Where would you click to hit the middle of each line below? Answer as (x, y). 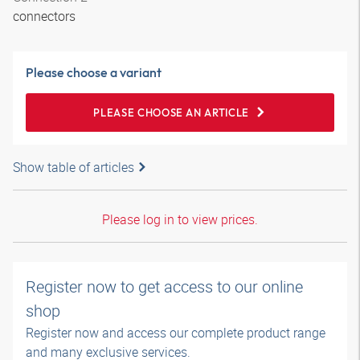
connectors (46, 16)
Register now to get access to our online (164, 286)
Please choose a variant (94, 72)
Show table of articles (74, 167)
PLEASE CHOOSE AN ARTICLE (171, 112)
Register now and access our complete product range (176, 333)
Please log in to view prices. (180, 219)
